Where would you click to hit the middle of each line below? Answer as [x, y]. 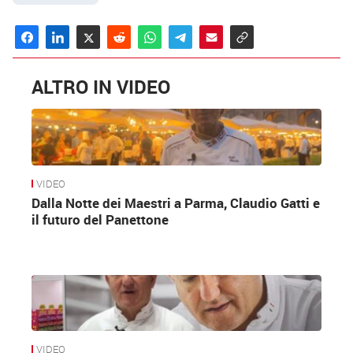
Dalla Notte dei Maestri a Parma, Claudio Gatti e [176, 203]
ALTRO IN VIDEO [101, 86]
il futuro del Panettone [100, 220]
